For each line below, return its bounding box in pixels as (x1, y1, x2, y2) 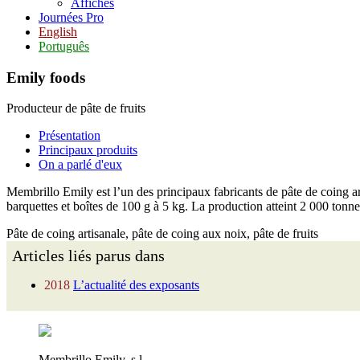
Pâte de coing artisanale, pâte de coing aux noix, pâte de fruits (6, 227, 318, 241)
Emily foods (6, 68, 85, 86)
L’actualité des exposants (73, 278, 199, 292)
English (39, 25, 77, 39)
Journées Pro (39, 10, 104, 24)
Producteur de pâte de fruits (6, 101, 145, 116)
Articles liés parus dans (12, 247, 169, 265)
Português (39, 39, 89, 53)
